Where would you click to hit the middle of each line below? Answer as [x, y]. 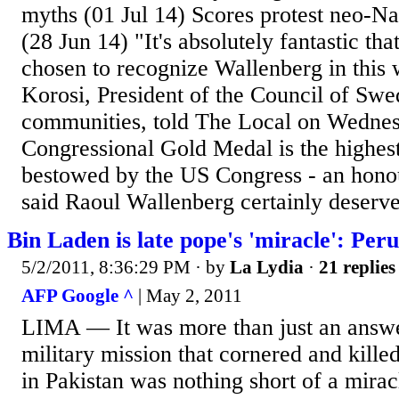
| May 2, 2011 [188, 295]
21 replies [357, 268]
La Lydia [267, 268]
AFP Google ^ [77, 295]
